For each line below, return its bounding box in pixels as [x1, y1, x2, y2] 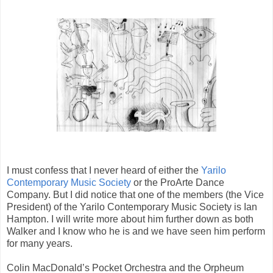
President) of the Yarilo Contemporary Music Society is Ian [7, 202, 257, 213]
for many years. [7, 238, 73, 249]
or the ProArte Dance [133, 177, 224, 188]
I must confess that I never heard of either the [7, 165, 201, 176]
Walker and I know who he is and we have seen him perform [7, 226, 265, 237]
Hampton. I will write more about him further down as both [7, 214, 253, 225]
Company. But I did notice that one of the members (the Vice [7, 190, 264, 200]
